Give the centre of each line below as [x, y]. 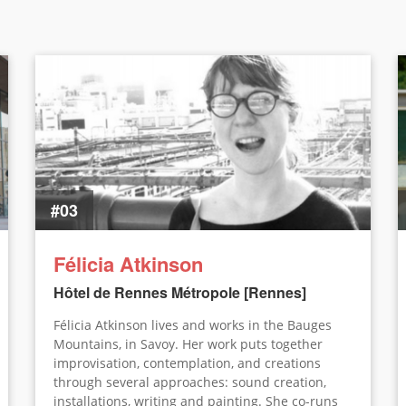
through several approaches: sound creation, [190, 382]
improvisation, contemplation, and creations [187, 362]
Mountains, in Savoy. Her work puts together [188, 343]
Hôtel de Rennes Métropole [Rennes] [180, 292]
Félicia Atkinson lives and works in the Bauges [193, 324]
